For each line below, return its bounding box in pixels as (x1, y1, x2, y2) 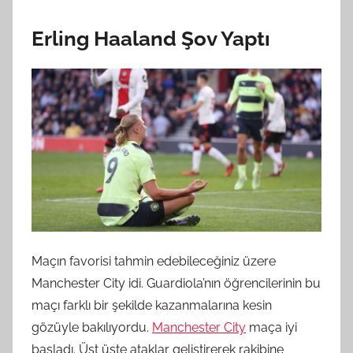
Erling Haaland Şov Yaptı (32, 27, 270, 51)
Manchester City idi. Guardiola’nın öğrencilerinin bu (32, 275, 321, 291)
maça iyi (246, 319, 297, 335)
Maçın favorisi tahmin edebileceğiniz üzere (32, 253, 276, 269)
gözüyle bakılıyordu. (32, 319, 152, 335)
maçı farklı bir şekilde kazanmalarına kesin (32, 297, 272, 313)
